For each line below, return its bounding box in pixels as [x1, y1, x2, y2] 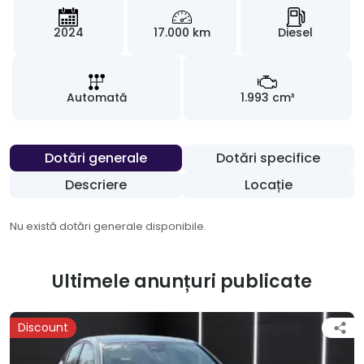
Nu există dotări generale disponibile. [10, 219, 206, 235]
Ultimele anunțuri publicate [52, 269, 312, 295]
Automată [66, 89, 127, 106]
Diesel [278, 24, 314, 41]
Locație [244, 175, 292, 195]
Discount [18, 319, 68, 336]
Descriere [65, 175, 127, 195]
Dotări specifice [216, 149, 320, 168]
